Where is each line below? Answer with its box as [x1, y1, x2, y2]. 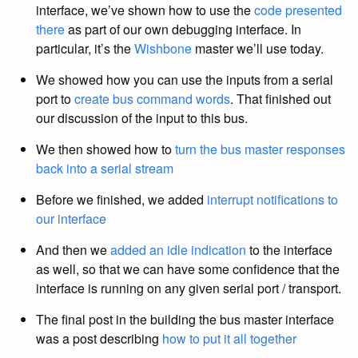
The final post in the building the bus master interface [36, 310, 334, 328]
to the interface [246, 241, 332, 259]
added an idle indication [110, 241, 246, 259]
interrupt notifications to [207, 190, 338, 209]
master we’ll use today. [192, 39, 324, 58]
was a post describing [36, 329, 162, 348]
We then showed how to [36, 140, 175, 158]
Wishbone [134, 39, 192, 58]
